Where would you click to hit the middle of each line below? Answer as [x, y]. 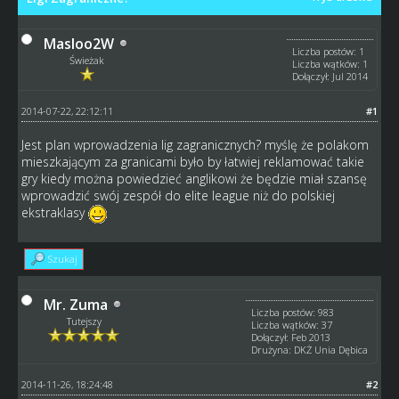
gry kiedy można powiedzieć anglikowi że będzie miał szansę [194, 178]
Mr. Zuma [75, 304]
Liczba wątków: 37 [292, 324]
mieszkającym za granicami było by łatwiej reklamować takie [192, 161]
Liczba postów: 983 [293, 312]
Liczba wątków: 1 [330, 63]
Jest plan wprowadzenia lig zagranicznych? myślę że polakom [195, 144]
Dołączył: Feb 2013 [291, 337]
